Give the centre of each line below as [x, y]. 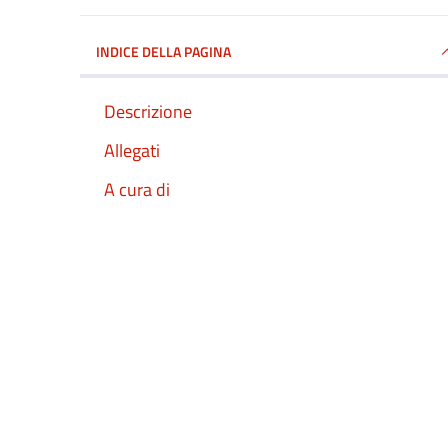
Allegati [132, 150]
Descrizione [148, 111]
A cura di [137, 189]
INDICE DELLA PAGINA [163, 51]
